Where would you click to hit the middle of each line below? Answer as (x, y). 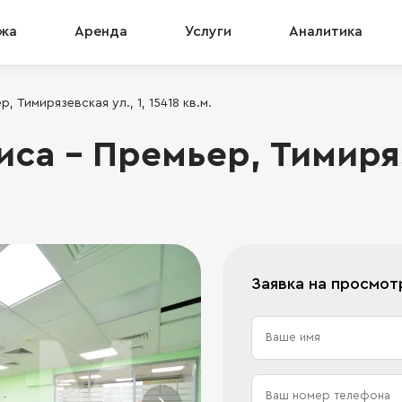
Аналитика (326, 31)
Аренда (101, 31)
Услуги (208, 31)
